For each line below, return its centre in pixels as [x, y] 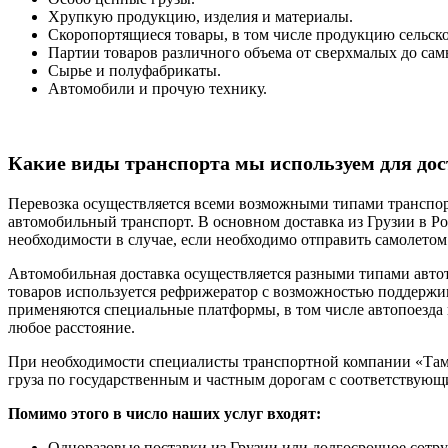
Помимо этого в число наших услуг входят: [164, 413]
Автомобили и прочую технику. [157, 88]
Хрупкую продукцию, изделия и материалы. [200, 16]
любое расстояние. [71, 327]
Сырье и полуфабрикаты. [134, 70]
